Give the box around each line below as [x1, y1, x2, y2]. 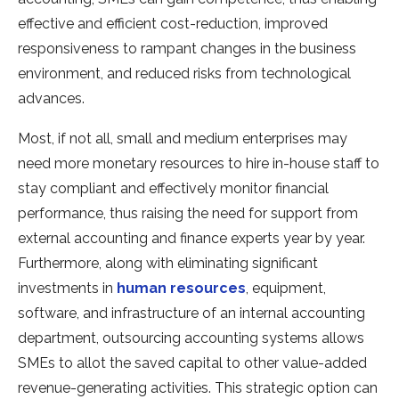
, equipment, [246, 280, 326, 297]
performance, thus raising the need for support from [18, 205, 358, 223]
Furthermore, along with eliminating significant [18, 255, 318, 273]
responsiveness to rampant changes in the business [18, 40, 356, 58]
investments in [18, 280, 117, 297]
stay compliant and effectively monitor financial [18, 180, 329, 198]
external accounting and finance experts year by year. [18, 230, 365, 248]
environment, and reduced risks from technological [18, 65, 351, 83]
